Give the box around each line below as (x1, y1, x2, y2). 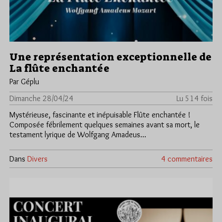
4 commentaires (161, 154, 213, 164)
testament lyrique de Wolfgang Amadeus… (9, 129, 146, 139)
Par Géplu (9, 76, 39, 86)
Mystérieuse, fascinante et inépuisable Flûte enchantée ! (9, 110, 190, 119)
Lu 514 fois (176, 93, 213, 103)
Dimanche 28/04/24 (9, 93, 73, 103)
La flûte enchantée (9, 61, 110, 75)
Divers (27, 154, 48, 164)
